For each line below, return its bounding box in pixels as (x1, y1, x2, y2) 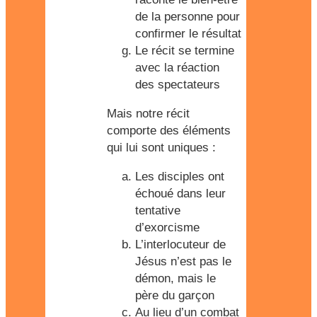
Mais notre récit (107, 107, 190, 120)
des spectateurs (135, 78, 220, 91)
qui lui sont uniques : (107, 141, 216, 154)
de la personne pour (135, 10, 240, 23)
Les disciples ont (135, 170, 224, 183)
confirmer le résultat (135, 27, 241, 40)
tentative (135, 204, 180, 217)
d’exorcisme (135, 221, 200, 234)
